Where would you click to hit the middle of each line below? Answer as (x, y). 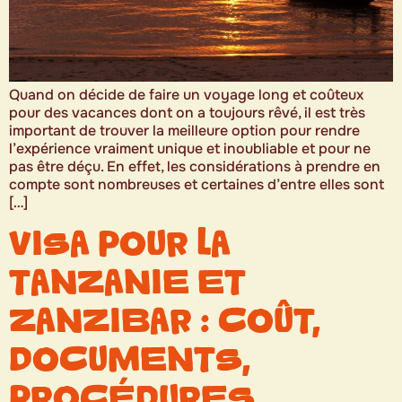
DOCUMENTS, (130, 360)
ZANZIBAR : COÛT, (165, 321)
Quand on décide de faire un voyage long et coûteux (186, 95)
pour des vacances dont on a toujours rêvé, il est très (187, 113)
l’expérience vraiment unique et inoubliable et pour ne (190, 149)
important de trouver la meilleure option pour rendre (184, 131)
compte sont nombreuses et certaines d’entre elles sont (197, 184)
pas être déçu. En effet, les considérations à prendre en (195, 166)
